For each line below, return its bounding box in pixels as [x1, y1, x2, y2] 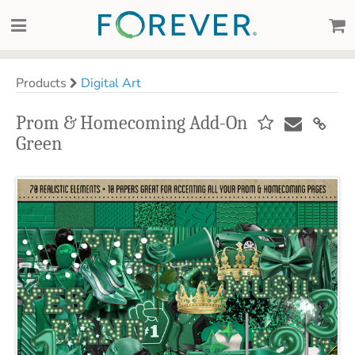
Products [16, 74, 70, 92]
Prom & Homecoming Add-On [16, 112, 247, 134]
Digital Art [81, 74, 141, 92]
